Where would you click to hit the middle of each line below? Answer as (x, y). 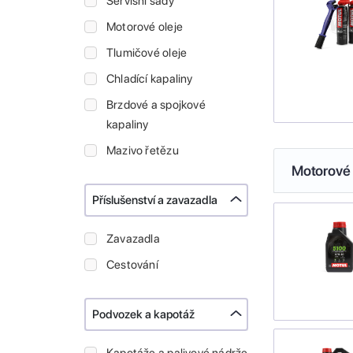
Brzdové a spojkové (156, 105)
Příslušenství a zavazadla (155, 201)
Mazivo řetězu (143, 151)
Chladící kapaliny (150, 79)
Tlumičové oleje (147, 53)
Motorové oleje (145, 27)
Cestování (132, 265)
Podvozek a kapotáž (143, 315)
